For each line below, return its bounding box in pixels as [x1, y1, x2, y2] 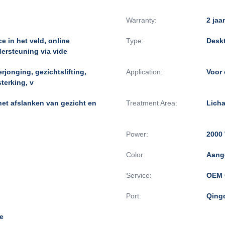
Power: [126, 130, 148, 138]
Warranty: [126, 16, 157, 24]
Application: [126, 67, 163, 76]
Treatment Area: [126, 98, 177, 107]
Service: [126, 171, 152, 179]
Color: [126, 150, 145, 159]
